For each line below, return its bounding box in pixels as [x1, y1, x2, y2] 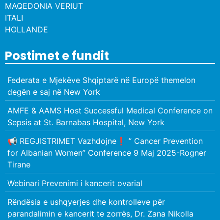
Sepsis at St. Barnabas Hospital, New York [7, 117, 165, 127]
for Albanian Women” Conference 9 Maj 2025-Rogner [7, 147, 206, 158]
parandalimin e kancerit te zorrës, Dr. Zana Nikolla [7, 208, 193, 219]
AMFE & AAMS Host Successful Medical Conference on [7, 105, 213, 115]
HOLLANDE [5, 24, 48, 34]
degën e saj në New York [7, 86, 100, 97]
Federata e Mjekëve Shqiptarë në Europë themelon [7, 75, 195, 85]
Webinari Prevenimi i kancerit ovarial [7, 178, 142, 188]
